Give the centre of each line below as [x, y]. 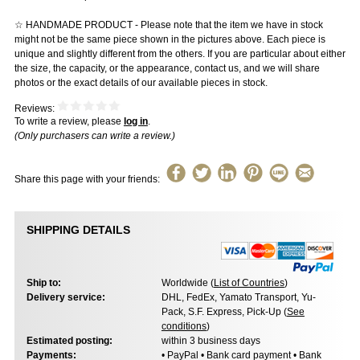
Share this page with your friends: [87, 180]
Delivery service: [65, 298]
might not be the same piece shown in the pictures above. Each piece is [170, 40]
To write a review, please [69, 122]
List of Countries [249, 283]
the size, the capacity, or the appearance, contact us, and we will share [167, 69]
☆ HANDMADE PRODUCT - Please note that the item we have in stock [168, 25]
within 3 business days [211, 341]
